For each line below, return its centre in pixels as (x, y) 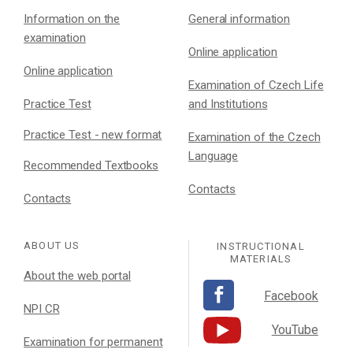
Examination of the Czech (255, 137)
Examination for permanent (93, 342)
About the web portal (77, 276)
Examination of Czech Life (256, 85)
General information (240, 19)
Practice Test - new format (93, 135)
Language (214, 156)
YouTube (295, 329)
